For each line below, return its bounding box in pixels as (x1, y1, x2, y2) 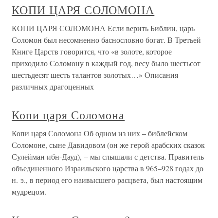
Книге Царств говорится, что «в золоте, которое (12, 46, 172, 56)
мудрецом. (12, 186, 46, 197)
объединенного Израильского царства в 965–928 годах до (12, 163, 203, 173)
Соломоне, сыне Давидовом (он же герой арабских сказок (12, 140, 205, 150)
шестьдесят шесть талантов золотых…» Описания (12, 70, 178, 80)
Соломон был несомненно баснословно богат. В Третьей (12, 35, 201, 45)
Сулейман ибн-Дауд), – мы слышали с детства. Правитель (12, 151, 204, 162)
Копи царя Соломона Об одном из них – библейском (12, 128, 187, 138)
